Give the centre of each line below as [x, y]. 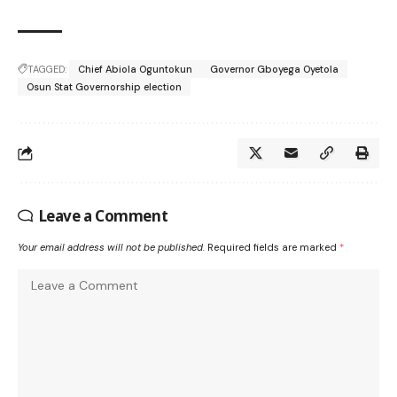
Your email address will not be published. [111, 248]
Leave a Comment [103, 216]
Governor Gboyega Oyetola [274, 70]
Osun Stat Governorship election [104, 87]
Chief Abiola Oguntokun [135, 70]
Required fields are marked [273, 248]
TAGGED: [47, 70]
